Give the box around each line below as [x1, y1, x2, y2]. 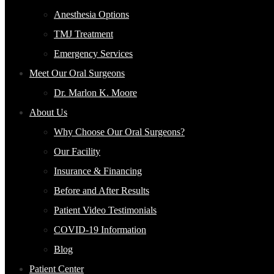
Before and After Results [54, 185, 149, 196]
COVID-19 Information [54, 224, 146, 235]
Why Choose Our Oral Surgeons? [54, 127, 185, 137]
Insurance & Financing [54, 166, 142, 176]
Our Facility [54, 146, 100, 157]
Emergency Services [54, 48, 133, 59]
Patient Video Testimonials [54, 205, 157, 215]
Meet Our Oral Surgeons [29, 68, 125, 78]
